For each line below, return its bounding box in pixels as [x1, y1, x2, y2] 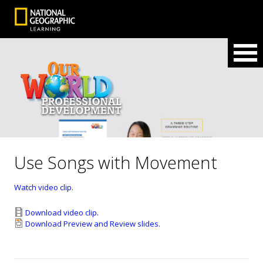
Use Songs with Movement [14, 151, 218, 174]
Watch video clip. [14, 181, 74, 193]
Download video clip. [25, 207, 99, 218]
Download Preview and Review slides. [25, 218, 161, 230]
